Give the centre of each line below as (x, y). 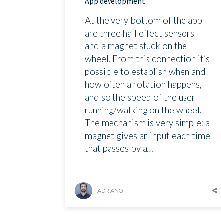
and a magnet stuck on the (136, 46)
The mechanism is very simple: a (147, 123)
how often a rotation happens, (143, 85)
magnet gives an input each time (147, 136)
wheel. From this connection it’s (147, 59)
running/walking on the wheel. (143, 110)
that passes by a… (119, 149)
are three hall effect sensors (140, 33)
